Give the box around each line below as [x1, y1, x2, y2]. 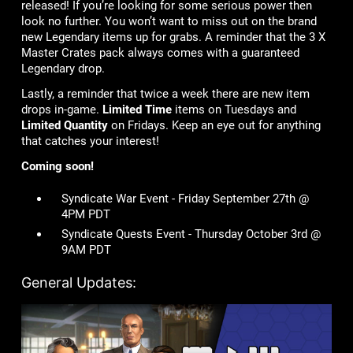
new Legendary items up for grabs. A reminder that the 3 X [20, 29, 325, 44]
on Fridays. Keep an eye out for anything [107, 117, 321, 132]
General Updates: [20, 274, 136, 292]
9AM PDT [61, 243, 111, 257]
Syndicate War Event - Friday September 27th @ [61, 191, 309, 206]
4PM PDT [61, 206, 110, 221]
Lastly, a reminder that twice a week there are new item [20, 86, 310, 101]
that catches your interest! [20, 133, 162, 148]
